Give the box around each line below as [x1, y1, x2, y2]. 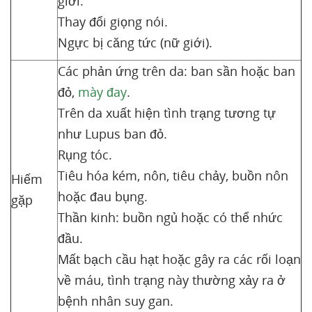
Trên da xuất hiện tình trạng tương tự [58, 104, 276, 121]
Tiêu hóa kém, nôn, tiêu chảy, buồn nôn [58, 167, 288, 184]
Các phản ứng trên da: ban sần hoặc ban [58, 63, 295, 79]
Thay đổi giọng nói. [58, 13, 168, 30]
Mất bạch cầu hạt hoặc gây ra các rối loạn [58, 251, 301, 267]
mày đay [78, 84, 127, 100]
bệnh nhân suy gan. [58, 292, 177, 309]
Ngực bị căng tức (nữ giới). [58, 34, 212, 51]
